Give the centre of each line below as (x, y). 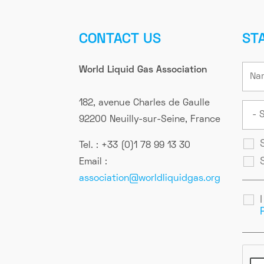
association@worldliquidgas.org (150, 179)
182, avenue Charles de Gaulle (145, 103)
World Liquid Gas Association (143, 70)
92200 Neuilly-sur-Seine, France (150, 120)
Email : (93, 162)
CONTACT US (120, 39)
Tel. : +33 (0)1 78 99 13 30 (135, 146)
